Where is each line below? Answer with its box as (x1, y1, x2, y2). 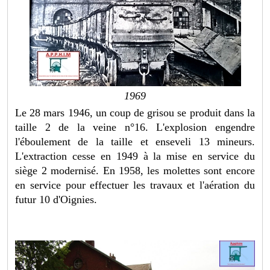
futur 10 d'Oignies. (15, 193, 98, 206)
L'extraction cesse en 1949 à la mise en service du (15, 150, 255, 163)
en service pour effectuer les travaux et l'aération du (15, 179, 255, 192)
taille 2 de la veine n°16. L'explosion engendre (15, 121, 255, 134)
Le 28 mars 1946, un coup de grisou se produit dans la (15, 107, 255, 119)
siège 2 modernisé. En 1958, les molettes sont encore (15, 165, 255, 177)
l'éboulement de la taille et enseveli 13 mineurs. (15, 136, 255, 148)
